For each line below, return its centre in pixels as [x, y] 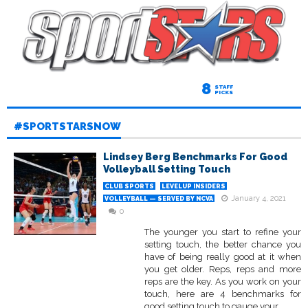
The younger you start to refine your [223, 232]
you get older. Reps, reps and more [223, 269]
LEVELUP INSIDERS [194, 187]
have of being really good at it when [223, 257]
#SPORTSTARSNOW [67, 127]
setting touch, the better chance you [223, 245]
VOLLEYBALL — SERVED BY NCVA [159, 199]
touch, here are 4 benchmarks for [223, 294]
